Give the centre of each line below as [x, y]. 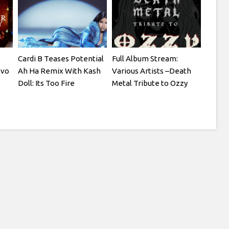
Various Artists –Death [152, 71]
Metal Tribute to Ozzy [150, 83]
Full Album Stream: [145, 58]
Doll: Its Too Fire [47, 83]
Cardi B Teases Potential [61, 58]
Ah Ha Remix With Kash [60, 71]
